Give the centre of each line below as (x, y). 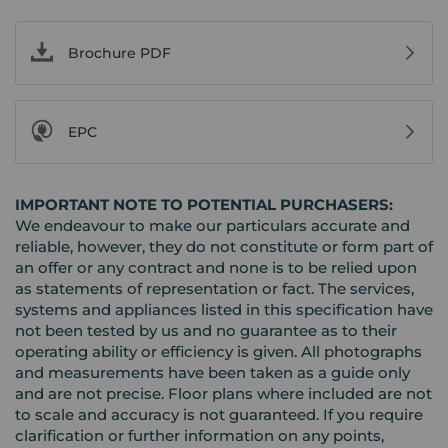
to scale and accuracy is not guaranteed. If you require (219, 414)
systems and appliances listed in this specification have (224, 309)
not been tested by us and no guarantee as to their (206, 330)
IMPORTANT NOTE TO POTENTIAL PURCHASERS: (204, 204)
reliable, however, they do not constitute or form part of (224, 246)
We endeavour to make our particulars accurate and (212, 225)
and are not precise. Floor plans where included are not (223, 393)
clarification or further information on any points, (199, 435)
